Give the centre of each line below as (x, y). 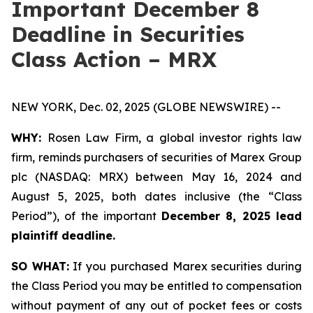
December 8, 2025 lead (232, 216)
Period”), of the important (87, 216)
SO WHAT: (40, 266)
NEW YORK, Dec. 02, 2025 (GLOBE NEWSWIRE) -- (146, 107)
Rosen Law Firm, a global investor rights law (174, 138)
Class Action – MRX (114, 59)
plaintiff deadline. (63, 235)
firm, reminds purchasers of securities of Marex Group (156, 157)
